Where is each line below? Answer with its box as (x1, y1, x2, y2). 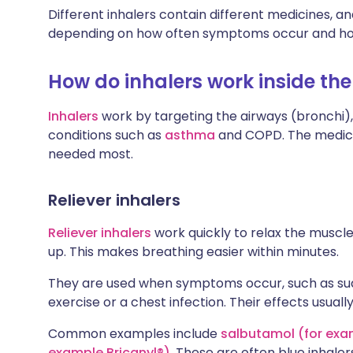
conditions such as (48, 126, 165, 145)
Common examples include (48, 325, 221, 344)
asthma (165, 126, 218, 145)
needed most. (48, 145, 133, 164)
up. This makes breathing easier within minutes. (48, 243, 339, 262)
